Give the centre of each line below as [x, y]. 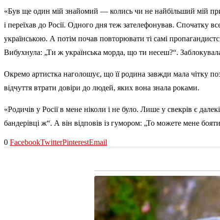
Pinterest [76, 142]
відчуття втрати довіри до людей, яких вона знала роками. [102, 88]
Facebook [25, 142]
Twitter [51, 142]
